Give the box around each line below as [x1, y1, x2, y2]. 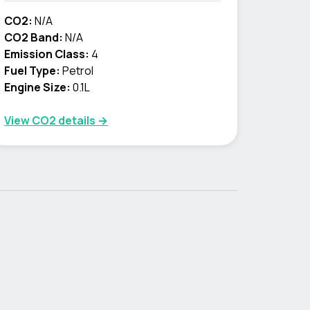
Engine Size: [4, 80, 71, 95]
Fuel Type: [4, 63, 61, 78]
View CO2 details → [4, 113, 109, 128]
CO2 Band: [4, 30, 64, 45]
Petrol [62, 63, 94, 78]
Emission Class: [4, 46, 90, 62]
